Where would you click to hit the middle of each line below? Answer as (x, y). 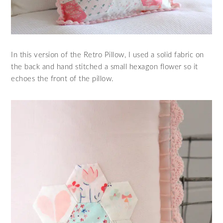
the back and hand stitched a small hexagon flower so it (105, 67)
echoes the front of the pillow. (62, 79)
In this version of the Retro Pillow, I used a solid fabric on (108, 55)
